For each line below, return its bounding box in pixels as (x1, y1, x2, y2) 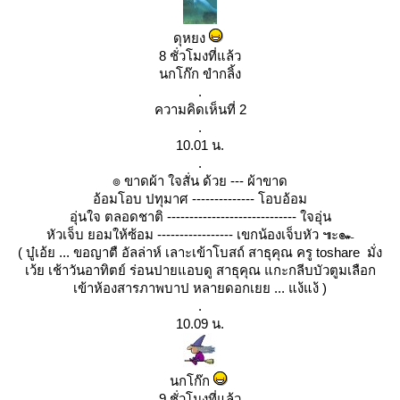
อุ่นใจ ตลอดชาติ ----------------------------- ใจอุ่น (69, 209, 331, 224)
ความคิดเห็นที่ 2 (154, 102, 246, 117)
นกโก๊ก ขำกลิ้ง (159, 66, 241, 81)
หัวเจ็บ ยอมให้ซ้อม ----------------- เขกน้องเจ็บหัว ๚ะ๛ (46, 227, 354, 242)
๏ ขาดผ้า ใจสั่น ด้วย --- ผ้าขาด (112, 173, 287, 188)
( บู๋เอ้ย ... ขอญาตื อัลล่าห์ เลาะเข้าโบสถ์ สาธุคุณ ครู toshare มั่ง (18, 245, 382, 260)
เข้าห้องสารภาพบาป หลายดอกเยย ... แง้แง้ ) (73, 280, 327, 296)
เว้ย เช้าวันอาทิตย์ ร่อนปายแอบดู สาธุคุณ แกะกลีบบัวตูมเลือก (24, 262, 376, 278)
